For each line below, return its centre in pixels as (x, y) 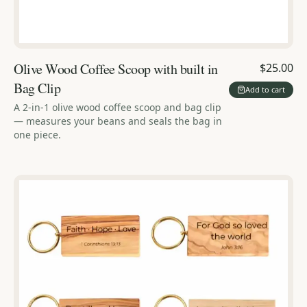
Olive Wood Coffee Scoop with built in (116, 69)
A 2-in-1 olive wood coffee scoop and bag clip (118, 107)
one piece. (37, 134)
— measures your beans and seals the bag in (118, 121)
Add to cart (265, 90)
